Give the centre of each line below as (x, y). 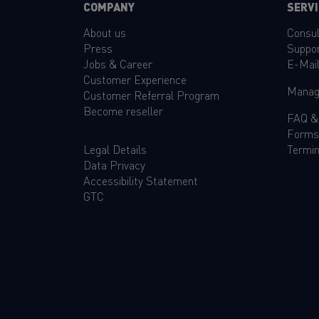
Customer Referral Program (151, 94)
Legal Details (115, 148)
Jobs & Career (118, 63)
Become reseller (123, 110)
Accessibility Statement (141, 180)
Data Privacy (114, 164)
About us (105, 32)
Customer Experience (135, 79)
